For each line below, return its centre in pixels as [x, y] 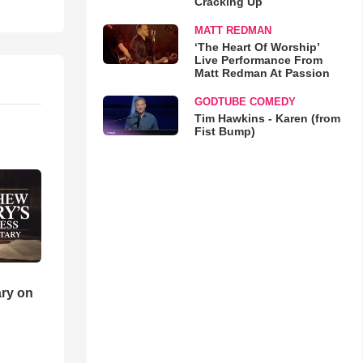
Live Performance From [258, 60]
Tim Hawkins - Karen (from [267, 118]
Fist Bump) [224, 131]
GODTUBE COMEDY [245, 102]
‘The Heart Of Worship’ [256, 47]
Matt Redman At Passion [262, 73]
